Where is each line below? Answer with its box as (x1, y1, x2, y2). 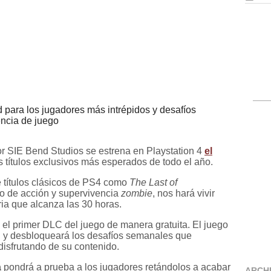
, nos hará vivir (152, 188, 215, 198)
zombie (121, 188, 152, 198)
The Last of (129, 177, 177, 188)
